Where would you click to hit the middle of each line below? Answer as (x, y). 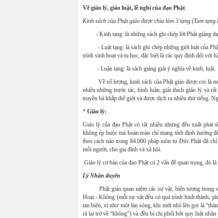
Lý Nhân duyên (101, 176)
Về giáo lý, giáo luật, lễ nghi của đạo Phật (134, 8)
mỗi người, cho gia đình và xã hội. (122, 149)
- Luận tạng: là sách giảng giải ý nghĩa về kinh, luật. (149, 69)
